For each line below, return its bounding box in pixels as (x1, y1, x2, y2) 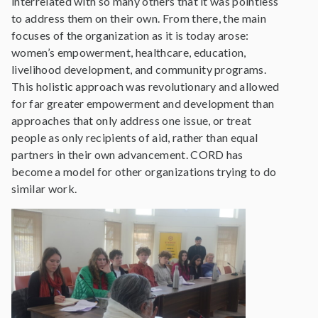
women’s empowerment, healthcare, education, (11, 45, 246, 59)
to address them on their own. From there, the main (11, 11, 267, 25)
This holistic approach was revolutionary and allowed (11, 79, 280, 93)
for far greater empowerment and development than (11, 96, 275, 110)
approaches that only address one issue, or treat (11, 113, 252, 127)
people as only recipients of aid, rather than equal (11, 130, 258, 144)
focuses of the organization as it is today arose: (11, 28, 249, 42)
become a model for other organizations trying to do (11, 164, 277, 178)
